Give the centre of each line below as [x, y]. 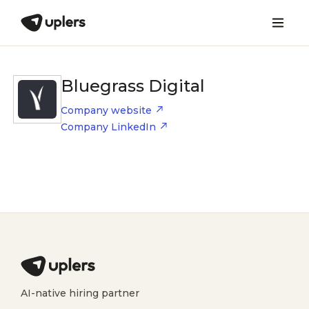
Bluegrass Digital [133, 86]
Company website [106, 110]
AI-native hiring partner [80, 293]
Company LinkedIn [108, 127]
